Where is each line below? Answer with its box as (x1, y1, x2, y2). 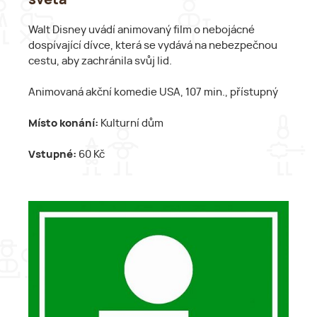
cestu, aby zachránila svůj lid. (28, 55, 172, 67)
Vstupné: (28, 149, 76, 160)
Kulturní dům (98, 117, 163, 129)
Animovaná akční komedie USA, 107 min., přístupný (28, 86, 278, 98)
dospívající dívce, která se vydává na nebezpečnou (28, 40, 277, 51)
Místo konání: (28, 117, 98, 129)
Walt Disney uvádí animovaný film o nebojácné (28, 24, 255, 35)
